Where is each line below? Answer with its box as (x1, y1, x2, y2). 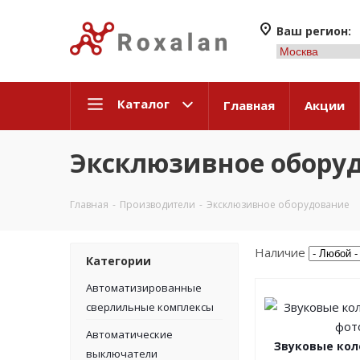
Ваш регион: (276, 23, 351, 39)
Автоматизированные (86, 280, 202, 295)
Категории (86, 253, 151, 268)
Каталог (117, 96, 170, 112)
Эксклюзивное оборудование (207, 198, 350, 211)
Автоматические (86, 327, 173, 342)
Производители (120, 198, 195, 211)
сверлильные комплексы (86, 300, 214, 314)
